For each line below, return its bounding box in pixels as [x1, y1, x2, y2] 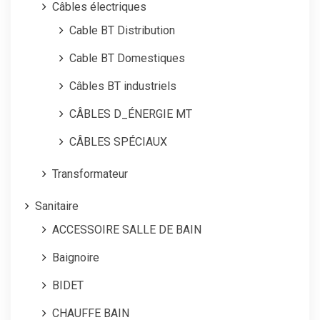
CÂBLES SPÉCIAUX [69, 135, 167, 149]
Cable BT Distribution [69, 24, 175, 37]
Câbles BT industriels [69, 79, 176, 93]
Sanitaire [35, 199, 79, 213]
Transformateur [52, 167, 128, 181]
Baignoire [52, 251, 99, 264]
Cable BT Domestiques [69, 51, 185, 65]
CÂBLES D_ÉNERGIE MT [69, 107, 192, 121]
